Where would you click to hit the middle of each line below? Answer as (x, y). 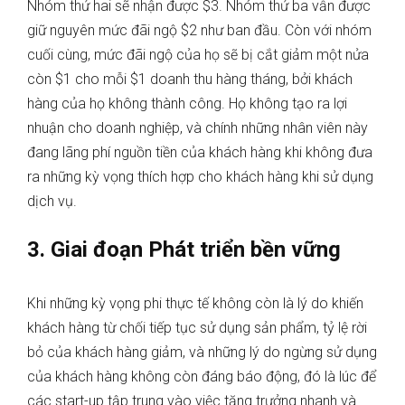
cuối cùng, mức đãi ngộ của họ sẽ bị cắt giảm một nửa (198, 55)
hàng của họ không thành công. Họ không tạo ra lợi (187, 104)
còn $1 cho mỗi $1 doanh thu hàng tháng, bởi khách (190, 80)
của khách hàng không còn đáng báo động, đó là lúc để (202, 377)
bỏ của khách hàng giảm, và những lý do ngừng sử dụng (202, 353)
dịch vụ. (54, 202)
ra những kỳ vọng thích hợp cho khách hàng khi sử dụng (200, 177)
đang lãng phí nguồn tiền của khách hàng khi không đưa (200, 153)
